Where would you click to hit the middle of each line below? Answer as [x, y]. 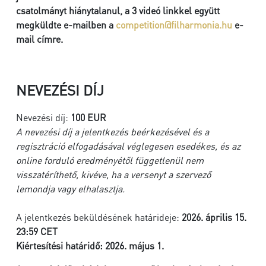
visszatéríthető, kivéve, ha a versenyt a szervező [113, 174]
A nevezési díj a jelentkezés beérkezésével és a [113, 132]
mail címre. [39, 39]
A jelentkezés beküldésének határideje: [99, 217]
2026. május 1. [134, 246]
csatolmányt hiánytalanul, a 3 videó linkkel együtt [118, 10]
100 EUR [88, 117]
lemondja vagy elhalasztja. [70, 189]
